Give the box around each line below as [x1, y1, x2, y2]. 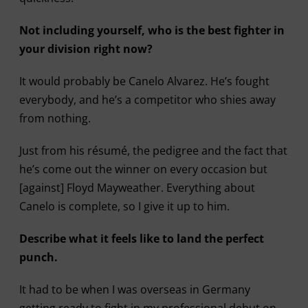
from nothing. [19, 111, 91, 126]
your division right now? [19, 41, 153, 56]
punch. [19, 250, 58, 265]
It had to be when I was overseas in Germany [19, 282, 250, 297]
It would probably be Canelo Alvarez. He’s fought [19, 74, 269, 89]
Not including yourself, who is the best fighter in [19, 23, 285, 38]
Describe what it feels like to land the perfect [19, 231, 264, 246]
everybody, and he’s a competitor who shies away [19, 92, 276, 107]
